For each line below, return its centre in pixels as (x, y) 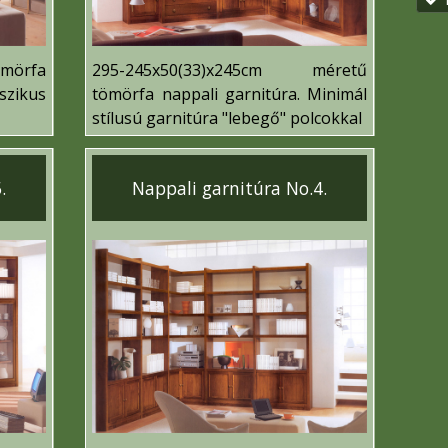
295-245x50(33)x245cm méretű (230, 69)
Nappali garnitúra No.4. (230, 188)
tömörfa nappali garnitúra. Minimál (230, 93)
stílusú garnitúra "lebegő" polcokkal (227, 117)
